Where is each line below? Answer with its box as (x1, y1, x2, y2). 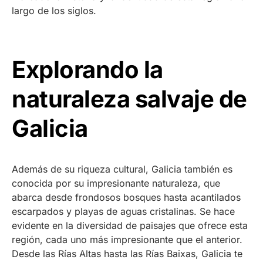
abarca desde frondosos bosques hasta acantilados (12, 191, 241, 204)
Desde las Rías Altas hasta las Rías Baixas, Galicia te (12, 248, 242, 260)
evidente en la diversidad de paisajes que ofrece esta (12, 220, 248, 232)
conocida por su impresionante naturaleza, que (12, 177, 220, 190)
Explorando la (12, 55, 163, 85)
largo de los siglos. (12, 5, 96, 17)
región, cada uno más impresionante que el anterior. (12, 234, 242, 246)
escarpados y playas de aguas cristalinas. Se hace (12, 205, 235, 218)
